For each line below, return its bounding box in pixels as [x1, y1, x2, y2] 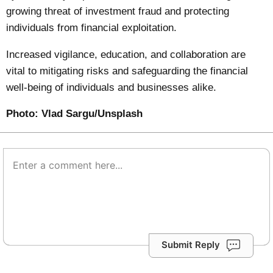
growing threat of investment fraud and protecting [6, 5, 230, 17]
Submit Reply [161, 239, 220, 251]
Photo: [6, 108, 42, 120]
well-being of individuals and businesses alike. [6, 81, 217, 93]
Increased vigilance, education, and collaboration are [6, 48, 246, 60]
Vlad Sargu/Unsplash [41, 108, 143, 120]
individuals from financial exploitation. [6, 21, 177, 34]
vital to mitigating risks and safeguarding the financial [6, 65, 249, 77]
